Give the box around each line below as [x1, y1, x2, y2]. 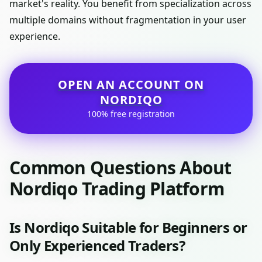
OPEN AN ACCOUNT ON [58, 77, 204, 92]
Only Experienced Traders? [9, 236, 185, 255]
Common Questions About [9, 156, 232, 180]
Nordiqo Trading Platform [9, 177, 224, 201]
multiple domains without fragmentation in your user [9, 13, 246, 26]
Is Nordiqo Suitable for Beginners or [9, 218, 247, 237]
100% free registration [87, 108, 175, 119]
